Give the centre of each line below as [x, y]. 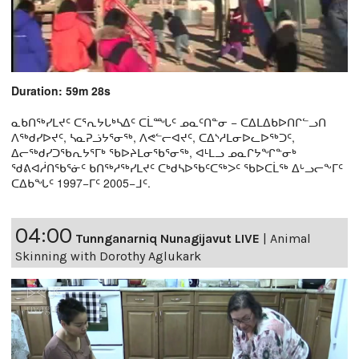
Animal [290, 239]
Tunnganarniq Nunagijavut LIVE [167, 239]
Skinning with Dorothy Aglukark [108, 256]
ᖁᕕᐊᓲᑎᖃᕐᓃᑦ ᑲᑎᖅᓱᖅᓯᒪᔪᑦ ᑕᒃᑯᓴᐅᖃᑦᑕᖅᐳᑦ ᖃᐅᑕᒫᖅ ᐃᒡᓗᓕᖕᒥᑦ [177, 168]
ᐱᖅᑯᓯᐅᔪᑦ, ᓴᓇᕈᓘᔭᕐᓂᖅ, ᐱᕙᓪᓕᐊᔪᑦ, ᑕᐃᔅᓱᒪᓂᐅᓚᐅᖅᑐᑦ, [153, 137]
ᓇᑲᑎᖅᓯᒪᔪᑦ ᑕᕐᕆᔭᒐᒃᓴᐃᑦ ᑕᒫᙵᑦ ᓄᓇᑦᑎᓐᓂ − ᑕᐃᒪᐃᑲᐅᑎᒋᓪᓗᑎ [169, 122]
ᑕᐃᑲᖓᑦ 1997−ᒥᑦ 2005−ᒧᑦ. [81, 183]
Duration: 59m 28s [61, 91]
